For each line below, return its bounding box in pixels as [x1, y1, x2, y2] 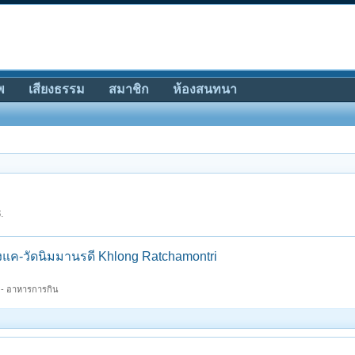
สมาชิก [109, 82, 149, 96]
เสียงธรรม [29, 82, 85, 96]
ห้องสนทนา [173, 82, 237, 96]
